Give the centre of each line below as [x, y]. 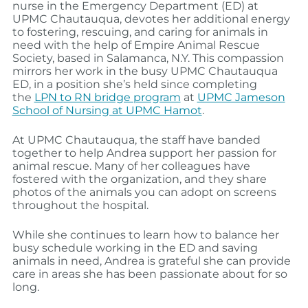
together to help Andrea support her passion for [144, 153]
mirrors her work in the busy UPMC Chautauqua [145, 71]
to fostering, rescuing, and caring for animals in [140, 32]
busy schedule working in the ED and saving [135, 248]
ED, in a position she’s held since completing [134, 85]
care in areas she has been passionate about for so [150, 274]
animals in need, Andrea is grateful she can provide [151, 261]
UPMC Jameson [241, 98]
